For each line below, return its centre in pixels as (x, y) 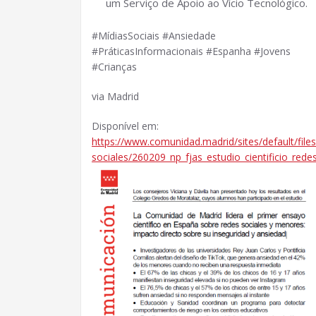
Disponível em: (125, 126)
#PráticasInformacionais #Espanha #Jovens (191, 51)
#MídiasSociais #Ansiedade (154, 36)
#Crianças (114, 67)
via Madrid (115, 96)
